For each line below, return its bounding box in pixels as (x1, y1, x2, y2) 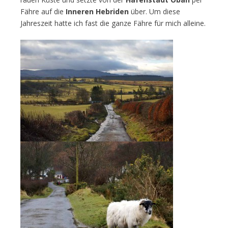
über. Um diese (129, 7, 180, 16)
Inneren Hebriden (64, 7, 129, 16)
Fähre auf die (20, 7, 64, 16)
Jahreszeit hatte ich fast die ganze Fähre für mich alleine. (20, 18, 206, 28)
